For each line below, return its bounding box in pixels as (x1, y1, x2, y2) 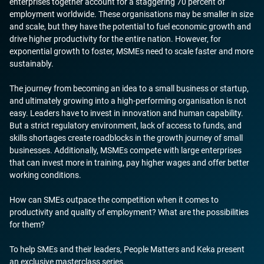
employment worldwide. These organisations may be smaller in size (9, 9, 253, 19)
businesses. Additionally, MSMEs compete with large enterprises (9, 145, 242, 155)
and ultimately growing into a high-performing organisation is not (9, 95, 246, 105)
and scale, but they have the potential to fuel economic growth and (9, 21, 251, 31)
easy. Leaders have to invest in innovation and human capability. (9, 108, 243, 118)
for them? (9, 219, 45, 229)
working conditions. (9, 170, 81, 180)
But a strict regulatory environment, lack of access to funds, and (9, 120, 242, 130)
